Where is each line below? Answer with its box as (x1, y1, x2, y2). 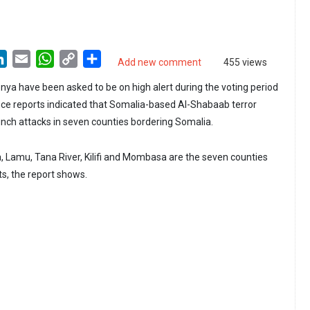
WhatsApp (54, 51, 104, 65)
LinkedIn (7, 51, 48, 65)
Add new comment (118, 57, 201, 69)
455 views (224, 57, 267, 69)
